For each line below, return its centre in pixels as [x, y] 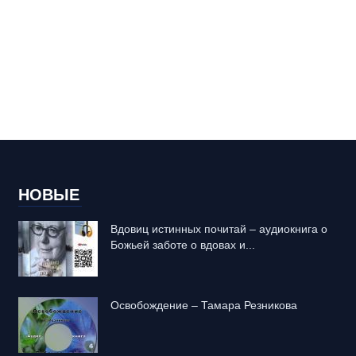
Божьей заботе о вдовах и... [182, 245]
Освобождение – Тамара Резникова [203, 305]
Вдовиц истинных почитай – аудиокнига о [219, 229]
